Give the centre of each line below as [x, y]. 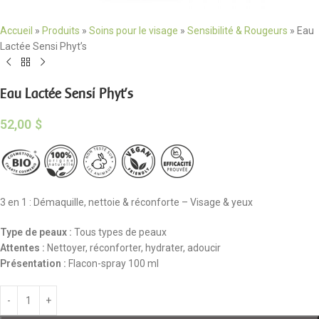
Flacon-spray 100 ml [113, 263]
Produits [61, 30]
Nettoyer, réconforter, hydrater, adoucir [133, 247]
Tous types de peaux [119, 232]
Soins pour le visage [134, 30]
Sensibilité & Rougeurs [237, 30]
